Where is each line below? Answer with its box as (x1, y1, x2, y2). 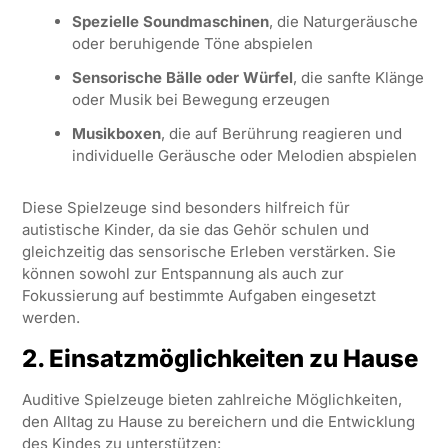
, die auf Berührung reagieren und (160, 123, 402, 143)
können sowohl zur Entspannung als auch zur (21, 263, 344, 283)
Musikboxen (71, 123, 161, 143)
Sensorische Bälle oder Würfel (71, 67, 293, 87)
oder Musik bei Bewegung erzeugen (71, 89, 330, 109)
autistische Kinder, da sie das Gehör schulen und (21, 219, 369, 239)
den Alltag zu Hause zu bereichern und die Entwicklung (21, 411, 415, 431)
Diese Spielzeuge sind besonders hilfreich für (21, 197, 350, 217)
